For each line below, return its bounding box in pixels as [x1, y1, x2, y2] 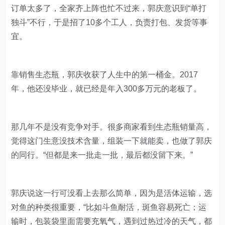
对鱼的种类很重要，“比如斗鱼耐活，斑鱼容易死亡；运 [11, 202, 207, 211]
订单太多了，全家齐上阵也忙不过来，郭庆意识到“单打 [11, 4, 207, 13]
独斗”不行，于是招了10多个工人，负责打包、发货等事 [11, 18, 208, 27]
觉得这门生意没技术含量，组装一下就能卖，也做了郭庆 [11, 136, 212, 145]
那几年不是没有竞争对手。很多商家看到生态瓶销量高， [11, 122, 212, 131]
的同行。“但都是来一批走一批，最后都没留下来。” [11, 150, 193, 159]
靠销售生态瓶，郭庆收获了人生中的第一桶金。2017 [11, 70, 198, 79]
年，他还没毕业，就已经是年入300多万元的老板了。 [11, 84, 202, 93]
